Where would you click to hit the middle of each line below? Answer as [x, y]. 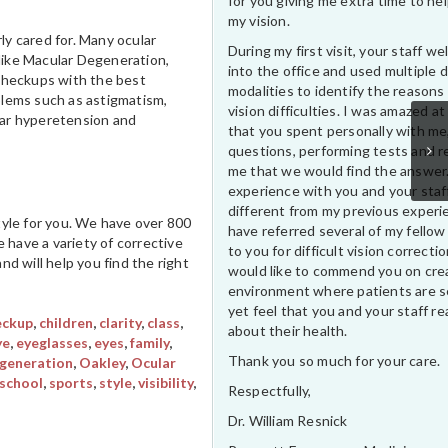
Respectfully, [269, 390]
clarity [119, 323]
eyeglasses [51, 343]
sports [70, 383]
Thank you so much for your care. [334, 360]
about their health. [287, 330]
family [149, 343]
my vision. [258, 20]
